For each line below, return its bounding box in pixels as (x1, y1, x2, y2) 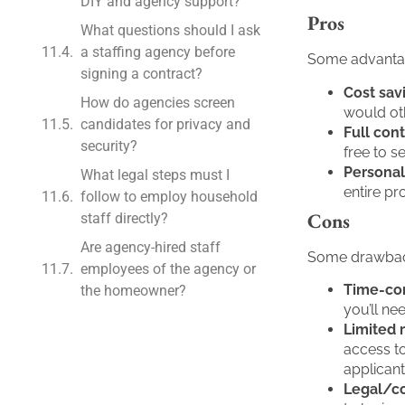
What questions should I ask (80, 21, 260, 39)
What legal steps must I (80, 165, 230, 184)
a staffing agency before (80, 42, 235, 61)
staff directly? (80, 209, 168, 227)
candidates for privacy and (80, 115, 250, 133)
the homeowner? (80, 281, 186, 299)
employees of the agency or (80, 259, 256, 278)
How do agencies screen (80, 93, 235, 111)
